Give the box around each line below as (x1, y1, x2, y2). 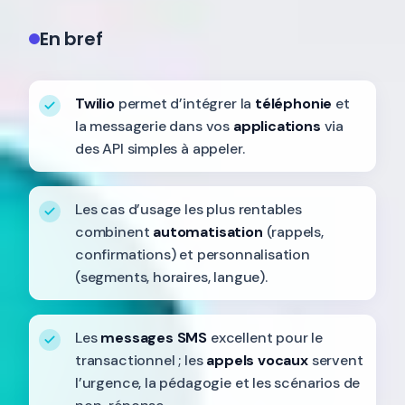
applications (232, 117, 321, 136)
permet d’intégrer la (114, 94, 255, 113)
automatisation (153, 222, 263, 241)
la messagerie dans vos (75, 117, 233, 136)
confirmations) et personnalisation (75, 245, 310, 264)
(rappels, (262, 222, 324, 241)
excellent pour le (207, 328, 323, 347)
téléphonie (254, 94, 333, 113)
